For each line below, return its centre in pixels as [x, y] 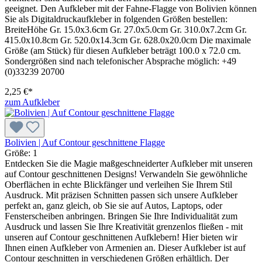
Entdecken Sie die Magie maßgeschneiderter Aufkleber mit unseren [129, 163]
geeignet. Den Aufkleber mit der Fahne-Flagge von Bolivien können [131, 8]
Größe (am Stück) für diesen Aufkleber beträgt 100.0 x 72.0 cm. [123, 50]
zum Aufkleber [32, 102]
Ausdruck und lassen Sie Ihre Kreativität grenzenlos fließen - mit [124, 226]
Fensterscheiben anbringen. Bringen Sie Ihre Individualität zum [121, 216]
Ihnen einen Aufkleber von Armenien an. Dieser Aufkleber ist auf [125, 247]
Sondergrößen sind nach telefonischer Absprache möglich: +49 [120, 61]
